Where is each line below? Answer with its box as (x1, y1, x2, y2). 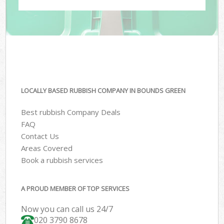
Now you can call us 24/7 (21, 203, 113, 215)
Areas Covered (21, 142, 73, 153)
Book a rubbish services (21, 154, 103, 165)
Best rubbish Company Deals (21, 106, 121, 117)
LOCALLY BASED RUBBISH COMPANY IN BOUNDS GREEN (21, 86, 186, 95)
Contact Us (21, 130, 59, 141)
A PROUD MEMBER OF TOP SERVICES (21, 184, 130, 193)
